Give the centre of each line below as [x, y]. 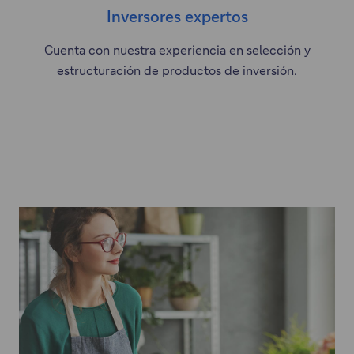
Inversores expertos [177, 16]
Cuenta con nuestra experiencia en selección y [177, 50]
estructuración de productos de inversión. [177, 70]
